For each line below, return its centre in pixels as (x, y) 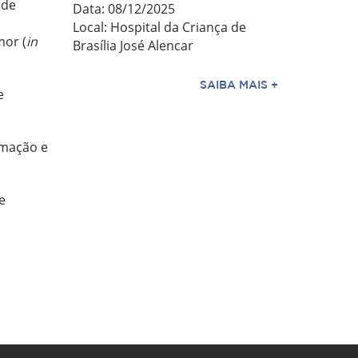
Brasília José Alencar (133, 46)
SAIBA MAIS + (239, 85)
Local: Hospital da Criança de (159, 27)
